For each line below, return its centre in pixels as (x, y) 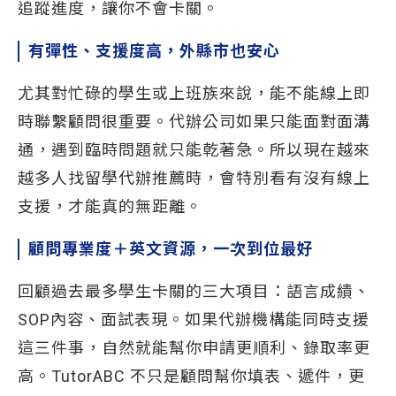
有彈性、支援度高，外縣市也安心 (154, 51)
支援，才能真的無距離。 (110, 206)
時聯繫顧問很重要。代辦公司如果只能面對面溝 (194, 122)
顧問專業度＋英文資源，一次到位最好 (171, 249)
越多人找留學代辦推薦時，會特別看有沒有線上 (194, 178)
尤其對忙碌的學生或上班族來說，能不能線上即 (194, 93)
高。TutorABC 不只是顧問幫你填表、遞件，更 (191, 376)
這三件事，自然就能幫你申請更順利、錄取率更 (194, 348)
